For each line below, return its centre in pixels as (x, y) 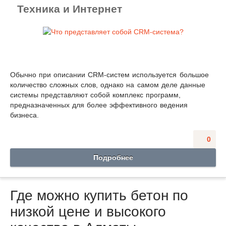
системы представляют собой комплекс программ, (96, 95)
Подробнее (113, 157)
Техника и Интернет (70, 9)
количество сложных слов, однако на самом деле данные (108, 84)
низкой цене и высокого (88, 211)
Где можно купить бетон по (99, 195)
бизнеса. (24, 115)
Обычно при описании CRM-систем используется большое (109, 74)
